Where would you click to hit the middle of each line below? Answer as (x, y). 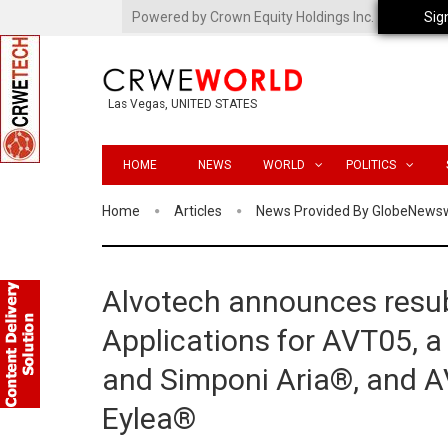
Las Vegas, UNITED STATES (182, 104)
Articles (198, 210)
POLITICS (370, 164)
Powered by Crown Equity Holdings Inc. (253, 17)
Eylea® (149, 418)
